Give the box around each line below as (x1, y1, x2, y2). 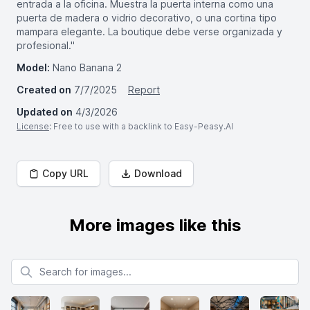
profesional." (17, 39, 75, 51)
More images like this (69, 215, 241, 235)
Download (134, 167, 182, 179)
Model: (17, 62, 50, 73)
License (17, 121, 49, 131)
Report (128, 84, 160, 95)
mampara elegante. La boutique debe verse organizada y (17, 26, 282, 37)
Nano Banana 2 (53, 62, 122, 73)
